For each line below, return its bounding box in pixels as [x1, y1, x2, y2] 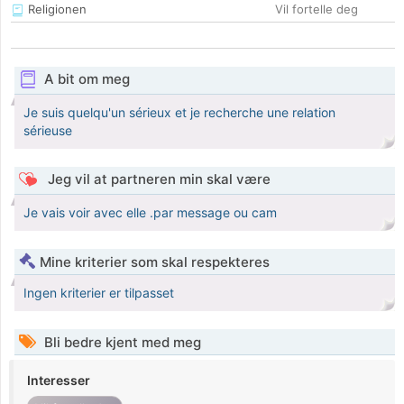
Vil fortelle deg [275, 2, 358, 17]
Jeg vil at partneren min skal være [43, 170, 271, 188]
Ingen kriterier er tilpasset [23, 285, 174, 301]
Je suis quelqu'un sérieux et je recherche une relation [23, 105, 335, 121]
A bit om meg [43, 70, 130, 88]
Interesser [27, 372, 90, 389]
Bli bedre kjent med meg [41, 334, 201, 352]
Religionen [24, 2, 87, 17]
